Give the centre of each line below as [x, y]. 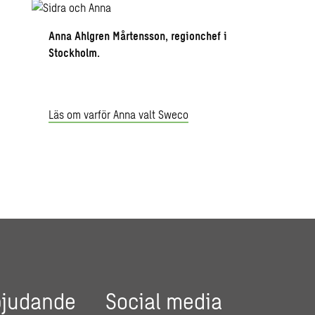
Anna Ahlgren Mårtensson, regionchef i [138, 36]
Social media [164, 300]
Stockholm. [75, 52]
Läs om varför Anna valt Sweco [119, 114]
